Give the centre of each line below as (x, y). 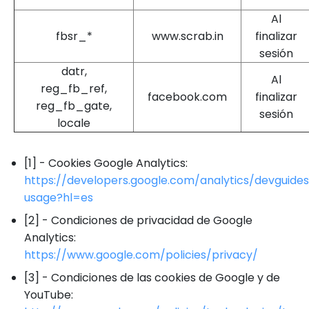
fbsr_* (74, 36)
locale (74, 123)
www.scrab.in (187, 36)
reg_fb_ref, (74, 89)
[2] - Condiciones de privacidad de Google (138, 220)
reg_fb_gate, (74, 106)
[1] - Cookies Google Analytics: (106, 163)
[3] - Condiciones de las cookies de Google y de (152, 278)
